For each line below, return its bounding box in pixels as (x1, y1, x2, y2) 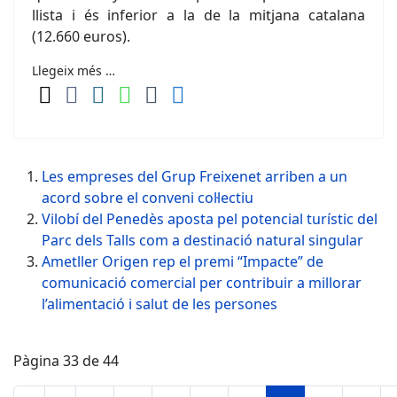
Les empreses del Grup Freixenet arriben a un (42, 167, 347, 186)
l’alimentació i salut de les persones (42, 294, 277, 314)
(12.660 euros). (32, 27, 130, 46)
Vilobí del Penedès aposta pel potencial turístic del (42, 209, 378, 229)
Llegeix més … (32, 62, 115, 79)
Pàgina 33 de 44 (13, 351, 119, 370)
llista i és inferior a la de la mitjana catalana (32, 5, 365, 25)
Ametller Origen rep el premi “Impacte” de (42, 252, 323, 271)
